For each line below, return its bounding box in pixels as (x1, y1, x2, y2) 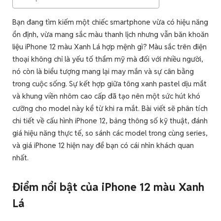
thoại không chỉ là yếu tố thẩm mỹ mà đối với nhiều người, (12, 54, 203, 64)
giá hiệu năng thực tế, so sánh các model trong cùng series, (12, 128, 208, 138)
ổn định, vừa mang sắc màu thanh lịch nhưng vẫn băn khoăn (12, 30, 209, 39)
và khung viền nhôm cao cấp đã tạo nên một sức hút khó (12, 91, 200, 101)
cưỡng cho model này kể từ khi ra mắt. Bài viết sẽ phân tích (12, 104, 208, 113)
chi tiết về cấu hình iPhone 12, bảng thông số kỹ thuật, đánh (12, 116, 208, 126)
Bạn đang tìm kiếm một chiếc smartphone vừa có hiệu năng (12, 17, 208, 27)
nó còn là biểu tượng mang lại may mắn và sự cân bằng (12, 67, 194, 76)
